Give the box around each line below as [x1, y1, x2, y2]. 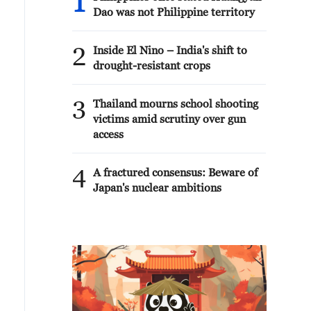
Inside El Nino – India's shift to [93, 44, 247, 56]
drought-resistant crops [93, 59, 210, 72]
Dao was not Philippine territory [93, 6, 255, 18]
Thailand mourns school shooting [93, 97, 258, 110]
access [93, 128, 124, 140]
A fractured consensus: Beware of [93, 166, 258, 178]
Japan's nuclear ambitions [93, 181, 221, 194]
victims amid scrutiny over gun [93, 112, 246, 125]
